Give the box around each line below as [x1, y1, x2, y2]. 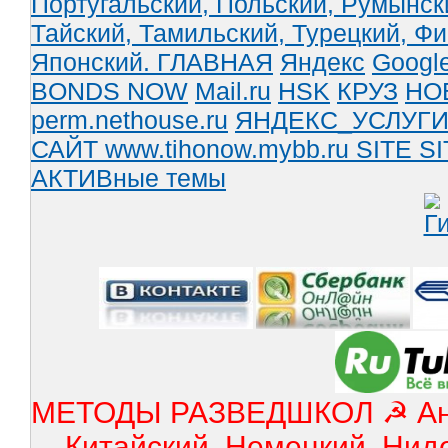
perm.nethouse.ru [31, 105, 228, 134]
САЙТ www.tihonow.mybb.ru [31, 134, 356, 163]
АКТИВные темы [31, 163, 226, 192]
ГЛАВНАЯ [157, 47, 273, 76]
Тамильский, [139, 18, 292, 47]
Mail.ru [195, 76, 271, 105]
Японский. [31, 47, 157, 76]
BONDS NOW [31, 76, 188, 105]
